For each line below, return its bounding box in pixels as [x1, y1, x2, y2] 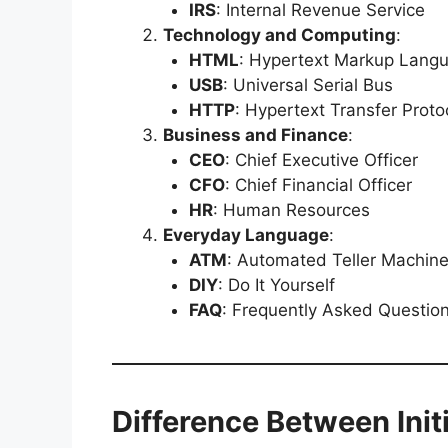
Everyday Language [163, 225, 329, 245]
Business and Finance [163, 125, 348, 145]
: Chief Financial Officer [224, 175, 412, 195]
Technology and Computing [163, 25, 396, 45]
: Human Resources [212, 200, 370, 220]
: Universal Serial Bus [222, 75, 393, 95]
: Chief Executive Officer [224, 150, 418, 170]
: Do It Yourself [217, 275, 335, 295]
